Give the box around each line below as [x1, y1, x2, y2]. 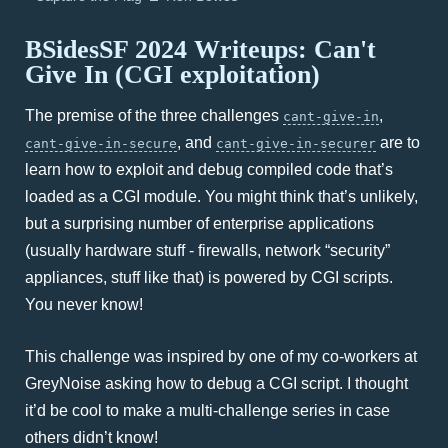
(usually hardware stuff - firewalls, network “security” [25, 242, 390, 259]
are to [376, 134, 420, 151]
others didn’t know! [25, 429, 158, 446]
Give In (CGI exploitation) [25, 60, 320, 89]
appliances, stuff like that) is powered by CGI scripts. [25, 269, 393, 286]
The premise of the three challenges [25, 107, 283, 124]
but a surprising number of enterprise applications [25, 215, 374, 232]
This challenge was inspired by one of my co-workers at [25, 348, 417, 365]
